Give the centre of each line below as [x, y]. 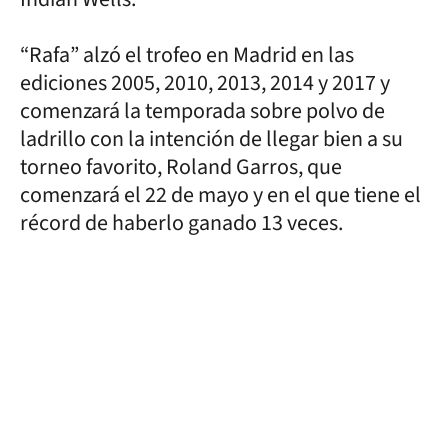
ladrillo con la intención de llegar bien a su [211, 138]
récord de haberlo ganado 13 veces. [181, 222]
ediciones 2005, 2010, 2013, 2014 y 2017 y [205, 82]
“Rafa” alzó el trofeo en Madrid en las [187, 54]
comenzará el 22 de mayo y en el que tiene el [220, 194]
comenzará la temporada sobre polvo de [202, 110]
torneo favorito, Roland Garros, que [181, 166]
